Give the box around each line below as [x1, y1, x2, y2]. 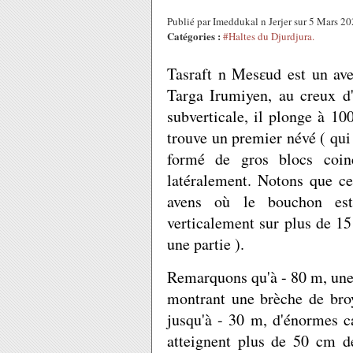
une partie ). [167, 233, 244, 255]
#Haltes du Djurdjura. [223, 29, 314, 43]
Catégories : [167, 28, 221, 43]
